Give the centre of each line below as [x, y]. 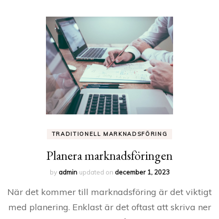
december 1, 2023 [142, 172]
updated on [97, 172]
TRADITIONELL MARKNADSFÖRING [109, 134]
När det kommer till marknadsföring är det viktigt [109, 192]
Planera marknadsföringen [109, 155]
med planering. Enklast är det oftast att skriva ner [109, 207]
